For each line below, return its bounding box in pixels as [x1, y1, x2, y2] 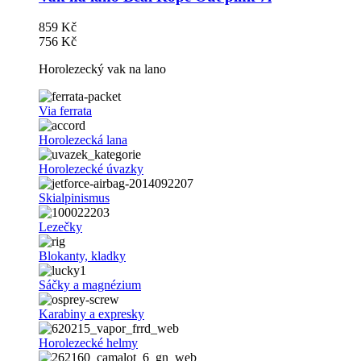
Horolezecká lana [39, 133, 127, 147]
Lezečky [39, 220, 82, 234]
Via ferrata [39, 104, 92, 118]
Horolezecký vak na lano [39, 62, 166, 77]
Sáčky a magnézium [39, 278, 141, 293]
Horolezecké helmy [39, 336, 138, 351]
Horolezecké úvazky [39, 162, 143, 176]
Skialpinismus [39, 191, 110, 205]
